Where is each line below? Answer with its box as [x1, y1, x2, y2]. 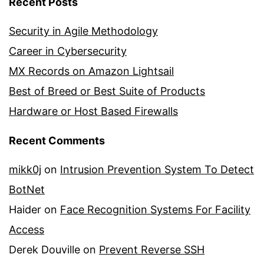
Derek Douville [9, 243, 80, 256]
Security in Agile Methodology [9, 25, 158, 38]
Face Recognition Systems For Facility [60, 203, 250, 216]
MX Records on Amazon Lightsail [9, 65, 174, 78]
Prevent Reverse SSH [99, 243, 204, 256]
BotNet [9, 183, 45, 196]
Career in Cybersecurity [9, 45, 127, 58]
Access [9, 223, 44, 236]
